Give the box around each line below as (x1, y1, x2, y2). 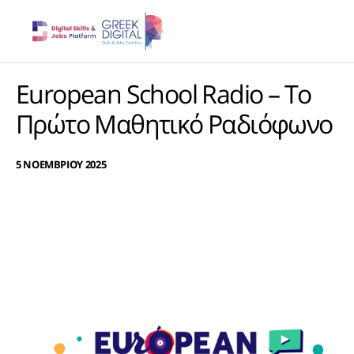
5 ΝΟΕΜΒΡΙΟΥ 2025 (16, 157, 107, 171)
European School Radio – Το (16, 77, 311, 111)
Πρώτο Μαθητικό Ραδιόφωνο (16, 107, 333, 141)
